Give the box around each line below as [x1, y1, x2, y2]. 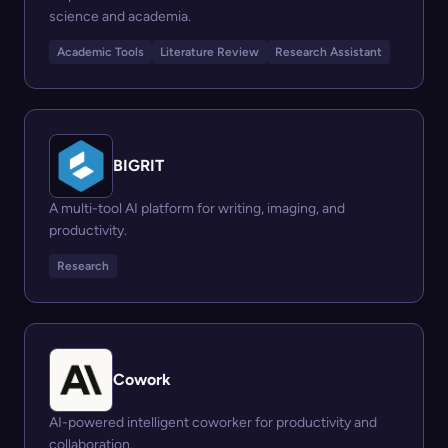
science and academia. [49, 8, 191, 25]
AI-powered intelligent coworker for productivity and [49, 414, 377, 431]
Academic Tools [57, 45, 144, 59]
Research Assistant [275, 45, 382, 59]
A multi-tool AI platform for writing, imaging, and [49, 200, 345, 217]
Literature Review [160, 45, 259, 59]
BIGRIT [113, 156, 164, 175]
